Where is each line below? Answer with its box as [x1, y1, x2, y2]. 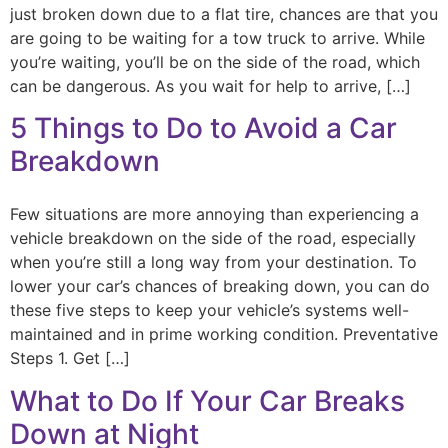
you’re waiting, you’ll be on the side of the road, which [10, 52, 420, 73]
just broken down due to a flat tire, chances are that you [10, 4, 438, 25]
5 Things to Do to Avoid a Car [10, 111, 397, 146]
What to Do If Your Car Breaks [10, 383, 405, 418]
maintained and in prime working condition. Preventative [10, 324, 438, 345]
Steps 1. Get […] [10, 348, 130, 369]
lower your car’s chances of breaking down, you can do [10, 276, 430, 297]
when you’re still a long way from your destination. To [10, 252, 417, 273]
